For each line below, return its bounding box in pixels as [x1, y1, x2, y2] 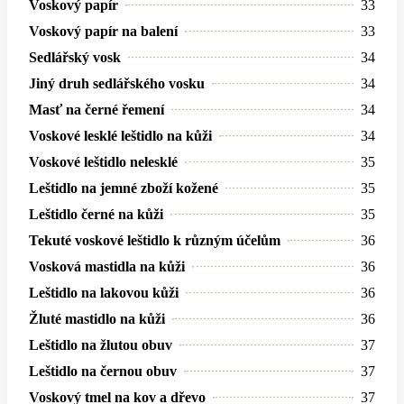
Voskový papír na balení [29, 23, 178, 39]
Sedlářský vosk [29, 49, 121, 65]
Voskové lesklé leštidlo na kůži [29, 127, 212, 143]
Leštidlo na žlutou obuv [29, 336, 172, 353]
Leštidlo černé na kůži [29, 206, 163, 222]
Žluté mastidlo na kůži [29, 310, 165, 326]
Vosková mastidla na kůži [29, 258, 185, 274]
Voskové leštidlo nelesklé [29, 153, 178, 170]
